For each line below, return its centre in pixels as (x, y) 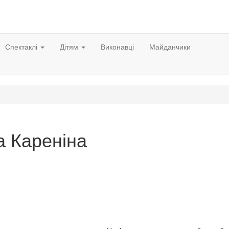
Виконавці (117, 47)
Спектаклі (22, 47)
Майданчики (170, 47)
